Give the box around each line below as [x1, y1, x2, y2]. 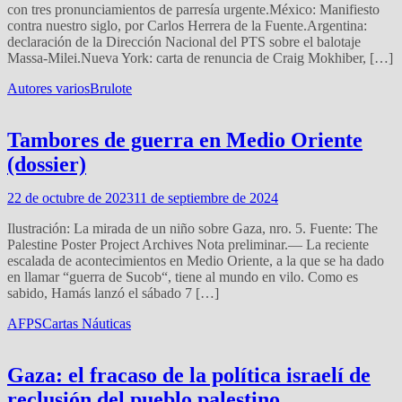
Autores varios [7, 81, 90, 97]
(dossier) [7, 152, 86, 176]
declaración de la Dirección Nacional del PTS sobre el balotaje [7, 34, 361, 50]
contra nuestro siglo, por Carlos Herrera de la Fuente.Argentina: [7, 18, 367, 34]
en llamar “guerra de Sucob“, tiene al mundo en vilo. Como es [7, 268, 358, 284]
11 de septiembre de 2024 [134, 189, 278, 205]
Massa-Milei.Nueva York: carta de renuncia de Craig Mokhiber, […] [7, 50, 393, 66]
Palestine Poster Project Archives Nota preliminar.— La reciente [7, 236, 369, 252]
